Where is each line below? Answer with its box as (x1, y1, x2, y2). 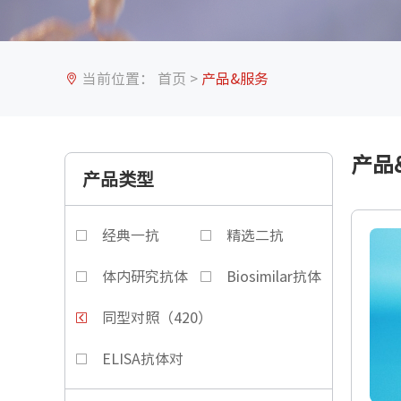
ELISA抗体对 (102, 352, 183, 366)
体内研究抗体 (102, 269, 188, 284)
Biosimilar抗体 (226, 269, 321, 284)
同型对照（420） (102, 311, 212, 325)
